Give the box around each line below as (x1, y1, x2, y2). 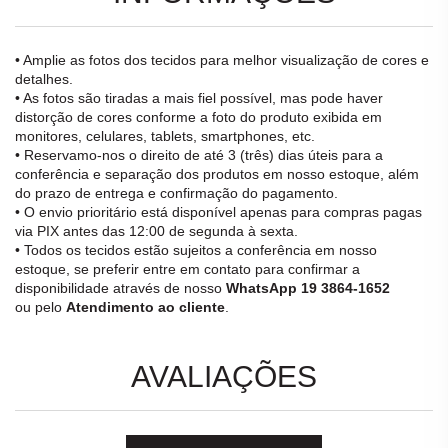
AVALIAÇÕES (131, 360, 317, 394)
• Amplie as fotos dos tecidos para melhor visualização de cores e (15, 52, 429, 69)
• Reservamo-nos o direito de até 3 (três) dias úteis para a (15, 147, 383, 164)
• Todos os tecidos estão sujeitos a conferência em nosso (15, 242, 377, 259)
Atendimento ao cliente (66, 299, 225, 316)
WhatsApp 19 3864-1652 (226, 280, 390, 297)
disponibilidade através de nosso (15, 280, 226, 297)
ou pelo (15, 299, 66, 316)
